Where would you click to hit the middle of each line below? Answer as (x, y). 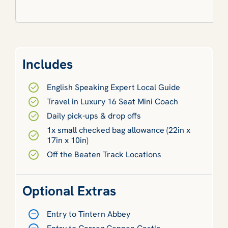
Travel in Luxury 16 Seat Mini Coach (112, 101)
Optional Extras (69, 191)
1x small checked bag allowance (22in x (119, 130)
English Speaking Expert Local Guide (113, 87)
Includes (48, 64)
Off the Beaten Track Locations (104, 154)
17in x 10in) (68, 140)
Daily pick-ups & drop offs (94, 116)
